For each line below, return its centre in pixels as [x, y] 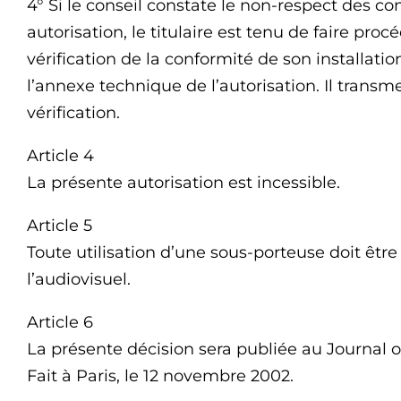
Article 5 [60, 226]
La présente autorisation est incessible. [183, 183]
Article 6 [60, 322]
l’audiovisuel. [79, 279]
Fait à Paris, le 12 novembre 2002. [160, 376]
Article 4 [60, 156]
